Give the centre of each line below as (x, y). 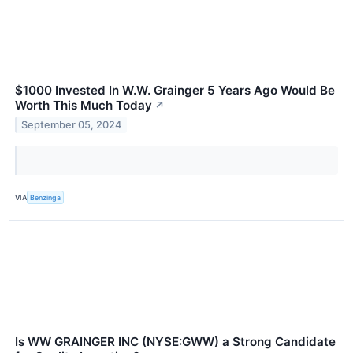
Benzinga (46, 197)
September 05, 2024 (72, 125)
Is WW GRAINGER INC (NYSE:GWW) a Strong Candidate (175, 341)
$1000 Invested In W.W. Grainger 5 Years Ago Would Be (175, 91)
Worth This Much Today (84, 106)
